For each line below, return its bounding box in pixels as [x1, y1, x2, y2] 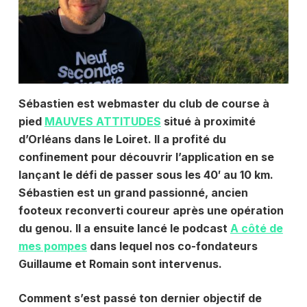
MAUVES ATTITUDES [44, 114, 161, 129]
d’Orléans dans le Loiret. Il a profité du [18, 132, 226, 147]
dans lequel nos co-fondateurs [86, 239, 258, 254]
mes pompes [18, 239, 87, 254]
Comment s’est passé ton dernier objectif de [18, 291, 262, 306]
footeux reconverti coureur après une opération [18, 204, 284, 218]
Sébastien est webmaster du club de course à [18, 97, 269, 111]
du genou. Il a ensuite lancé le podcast [18, 221, 230, 236]
